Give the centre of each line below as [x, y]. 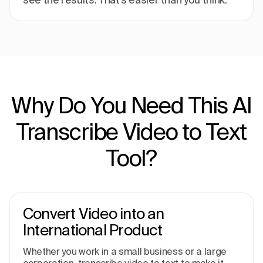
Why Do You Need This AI [131, 105]
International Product [93, 230]
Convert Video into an [94, 214]
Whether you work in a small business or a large [125, 252]
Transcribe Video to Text [131, 131]
